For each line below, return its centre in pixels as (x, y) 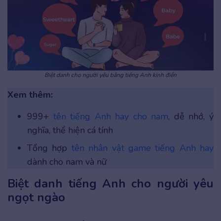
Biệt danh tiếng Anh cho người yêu (110, 183)
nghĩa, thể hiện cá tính (70, 130)
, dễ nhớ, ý (191, 116)
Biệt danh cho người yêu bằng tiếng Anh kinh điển (110, 75)
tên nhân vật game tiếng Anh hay (142, 148)
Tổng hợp (49, 148)
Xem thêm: (30, 94)
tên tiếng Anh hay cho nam (111, 116)
